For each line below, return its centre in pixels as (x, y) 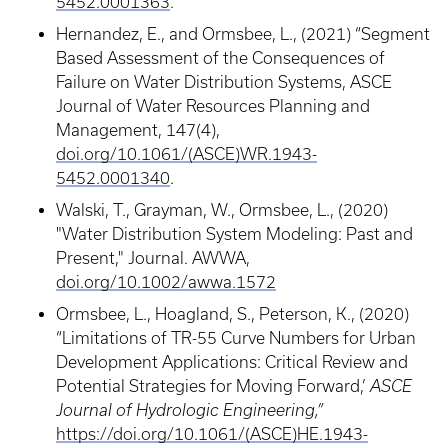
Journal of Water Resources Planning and (213, 106)
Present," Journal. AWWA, (153, 258)
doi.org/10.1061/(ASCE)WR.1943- (186, 154)
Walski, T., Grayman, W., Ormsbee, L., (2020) (222, 210)
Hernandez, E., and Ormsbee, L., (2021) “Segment (243, 34)
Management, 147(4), (138, 130)
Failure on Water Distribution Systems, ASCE (224, 82)
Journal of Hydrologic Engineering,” (189, 410)
